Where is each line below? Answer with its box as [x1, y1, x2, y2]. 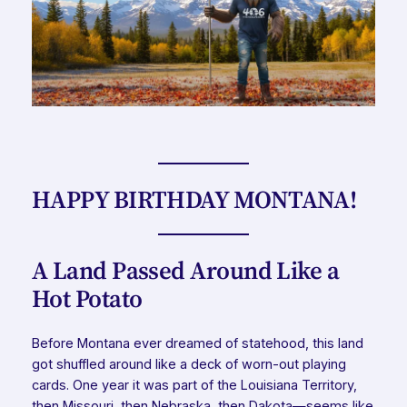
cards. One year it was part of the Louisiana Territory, [31, 376, 357, 393]
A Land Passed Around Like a [31, 253, 340, 287]
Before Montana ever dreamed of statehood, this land [31, 334, 363, 352]
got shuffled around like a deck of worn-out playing [31, 355, 346, 372]
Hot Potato [31, 282, 143, 315]
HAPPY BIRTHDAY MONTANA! [31, 182, 357, 216]
